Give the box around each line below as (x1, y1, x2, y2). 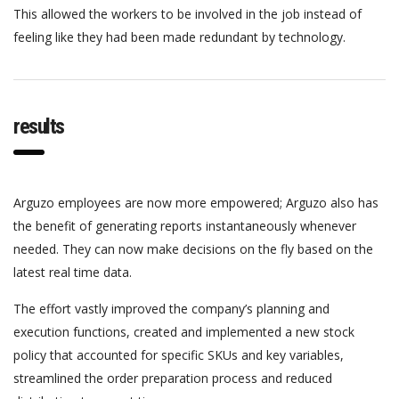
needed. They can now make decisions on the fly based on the (13, 240, 373, 257)
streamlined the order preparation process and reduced (13, 369, 332, 387)
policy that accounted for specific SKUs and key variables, (13, 346, 344, 363)
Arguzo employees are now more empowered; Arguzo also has (13, 193, 379, 211)
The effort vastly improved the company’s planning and (13, 299, 330, 317)
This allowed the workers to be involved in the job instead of (13, 4, 362, 22)
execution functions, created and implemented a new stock (13, 322, 354, 340)
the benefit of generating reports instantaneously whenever (13, 216, 356, 234)
